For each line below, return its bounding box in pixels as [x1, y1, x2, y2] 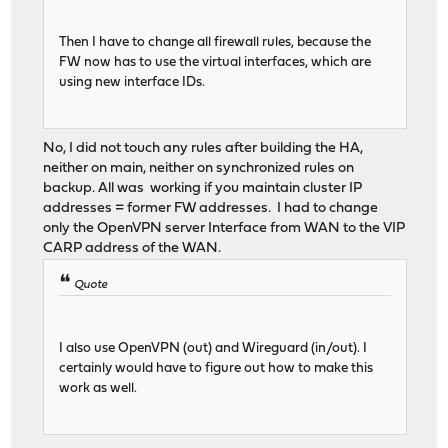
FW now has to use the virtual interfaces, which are [59, 56, 372, 70]
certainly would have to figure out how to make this [59, 362, 374, 376]
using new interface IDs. [59, 76, 206, 90]
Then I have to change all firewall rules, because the [59, 36, 372, 50]
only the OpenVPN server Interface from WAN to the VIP [43, 221, 406, 237]
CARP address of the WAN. [43, 241, 222, 257]
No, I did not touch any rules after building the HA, [43, 141, 364, 157]
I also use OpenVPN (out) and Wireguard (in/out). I [59, 342, 368, 356]
